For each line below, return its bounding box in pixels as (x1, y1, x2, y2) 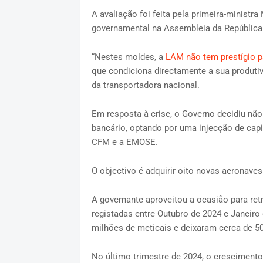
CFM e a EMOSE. (91, 137, 158, 148)
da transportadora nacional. (91, 80, 200, 91)
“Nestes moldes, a (91, 52, 166, 63)
